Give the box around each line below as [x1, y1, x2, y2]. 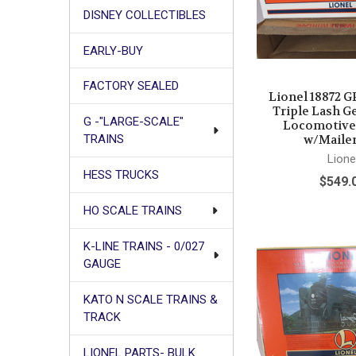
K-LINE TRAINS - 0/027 [83, 239, 204, 254]
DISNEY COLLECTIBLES [83, 7, 206, 22]
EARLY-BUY [83, 43, 143, 58]
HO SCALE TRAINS [83, 203, 182, 219]
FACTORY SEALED [83, 79, 179, 94]
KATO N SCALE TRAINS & [83, 292, 218, 308]
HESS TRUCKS [83, 168, 159, 183]
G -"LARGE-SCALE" [83, 114, 184, 130]
